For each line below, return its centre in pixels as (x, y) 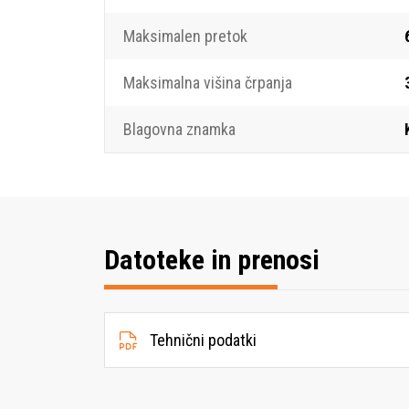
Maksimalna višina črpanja (208, 83)
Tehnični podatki (199, 340)
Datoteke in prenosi (212, 260)
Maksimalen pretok (185, 36)
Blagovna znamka (179, 129)
